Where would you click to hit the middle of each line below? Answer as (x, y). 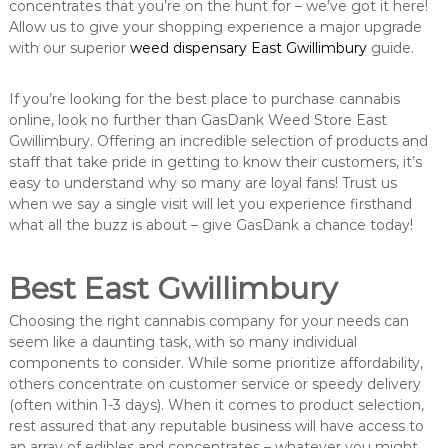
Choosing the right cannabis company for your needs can (208, 321)
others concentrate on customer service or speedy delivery (214, 384)
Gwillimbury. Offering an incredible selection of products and (218, 141)
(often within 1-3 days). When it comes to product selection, (216, 405)
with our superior (69, 48)
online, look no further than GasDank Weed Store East (197, 120)
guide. (390, 48)
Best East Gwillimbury (172, 289)
